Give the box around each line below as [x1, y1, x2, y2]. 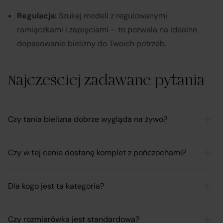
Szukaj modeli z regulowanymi [57, 10, 167, 21]
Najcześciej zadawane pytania [8, 72, 205, 89]
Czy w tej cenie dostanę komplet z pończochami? [8, 147, 186, 158]
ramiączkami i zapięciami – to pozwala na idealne [17, 24, 197, 35]
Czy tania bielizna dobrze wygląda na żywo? [8, 113, 167, 124]
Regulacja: [17, 10, 57, 21]
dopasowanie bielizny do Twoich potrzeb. [17, 38, 166, 49]
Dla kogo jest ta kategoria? [8, 180, 104, 191]
